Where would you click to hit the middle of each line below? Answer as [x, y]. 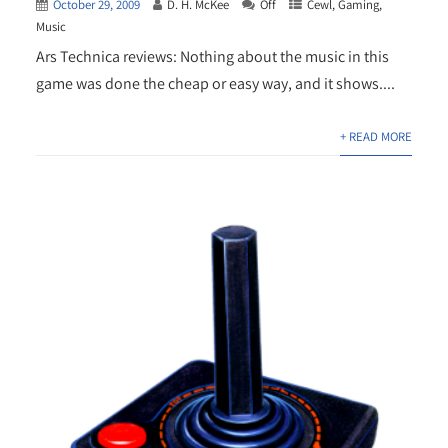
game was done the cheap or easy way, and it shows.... [215, 83]
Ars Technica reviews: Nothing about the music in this [212, 56]
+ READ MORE [376, 136]
